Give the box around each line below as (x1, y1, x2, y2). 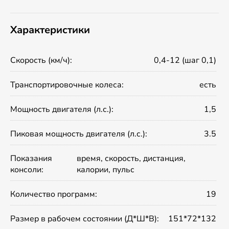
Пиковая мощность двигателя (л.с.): (10, 128, 147, 140)
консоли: (10, 164, 43, 176)
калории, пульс (76, 164, 134, 176)
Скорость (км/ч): (10, 55, 72, 66)
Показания (10, 153, 52, 165)
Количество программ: (10, 189, 97, 200)
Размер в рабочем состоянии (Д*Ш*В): (10, 213, 159, 225)
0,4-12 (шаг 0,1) (154, 55, 216, 66)
